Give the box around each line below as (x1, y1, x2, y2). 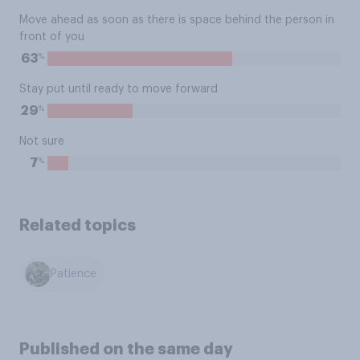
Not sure (19, 136, 64, 147)
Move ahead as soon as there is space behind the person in (19, 14, 334, 26)
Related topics (19, 217, 136, 233)
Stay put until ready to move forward (19, 84, 218, 95)
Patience (51, 268, 97, 280)
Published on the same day (19, 340, 233, 357)
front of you (19, 31, 84, 43)
